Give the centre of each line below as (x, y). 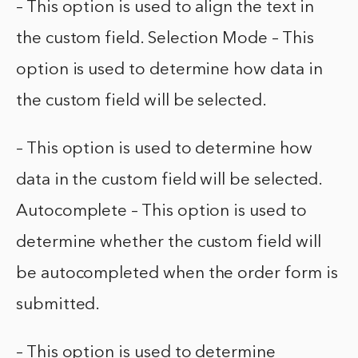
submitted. (58, 305)
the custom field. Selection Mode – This (165, 39)
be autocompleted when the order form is (177, 274)
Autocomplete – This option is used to (161, 212)
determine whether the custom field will (169, 243)
